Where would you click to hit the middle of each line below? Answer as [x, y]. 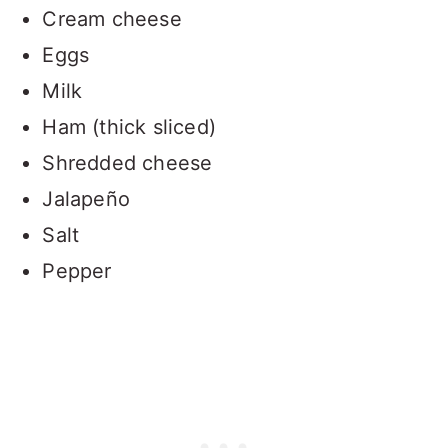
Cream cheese [112, 19]
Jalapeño [86, 199]
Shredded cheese [127, 163]
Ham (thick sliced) [129, 127]
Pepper [77, 271]
